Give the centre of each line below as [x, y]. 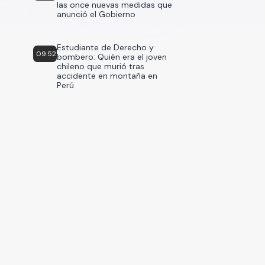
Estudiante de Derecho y [105, 47]
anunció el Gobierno [96, 14]
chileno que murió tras [101, 66]
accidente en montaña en [107, 76]
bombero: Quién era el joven [112, 57]
